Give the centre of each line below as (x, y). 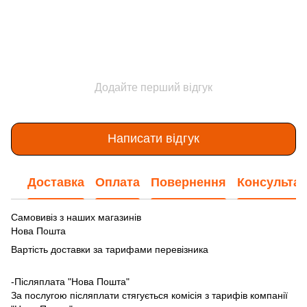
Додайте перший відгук (153, 87)
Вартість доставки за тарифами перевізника (110, 249)
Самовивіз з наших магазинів (77, 217)
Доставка (56, 183)
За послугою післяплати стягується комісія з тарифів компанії (149, 295)
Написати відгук (153, 139)
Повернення (188, 183)
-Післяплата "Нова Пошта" (70, 281)
